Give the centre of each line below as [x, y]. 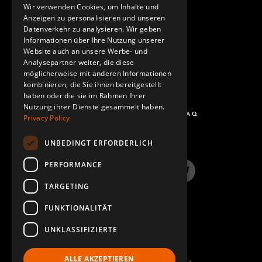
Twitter [196, 177]
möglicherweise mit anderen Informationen [98, 73]
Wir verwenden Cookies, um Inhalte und [91, 7]
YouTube [131, 177]
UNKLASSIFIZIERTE [81, 229]
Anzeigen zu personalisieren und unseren [94, 18]
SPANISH [165, 24]
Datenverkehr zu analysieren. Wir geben [92, 29]
